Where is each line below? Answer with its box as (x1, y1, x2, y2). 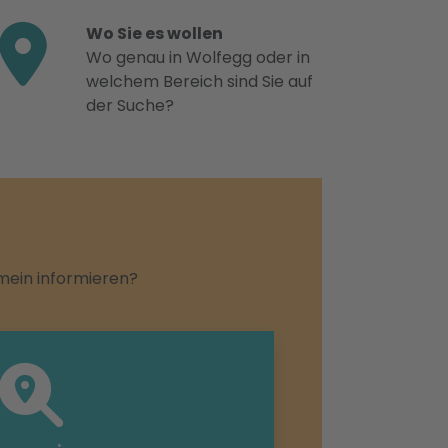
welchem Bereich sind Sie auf (86, 70, 313, 93)
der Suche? (86, 94, 174, 117)
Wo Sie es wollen (86, 22, 223, 45)
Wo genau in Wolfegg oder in (86, 46, 310, 69)
